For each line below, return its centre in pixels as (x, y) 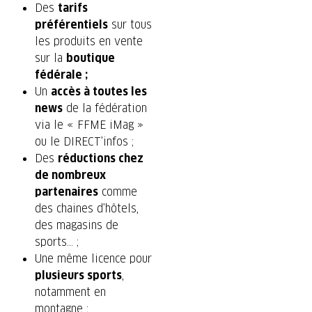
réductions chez (101, 159)
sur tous (130, 25)
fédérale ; (61, 75)
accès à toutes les (99, 92)
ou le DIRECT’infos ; (84, 142)
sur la (50, 58)
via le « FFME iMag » (89, 125)
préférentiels (71, 25)
